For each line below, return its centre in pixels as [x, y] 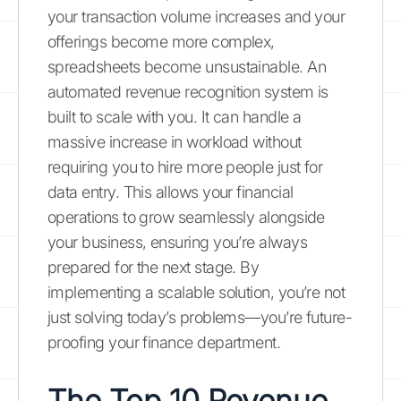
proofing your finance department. [164, 342]
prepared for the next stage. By [154, 267]
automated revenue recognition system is [188, 91]
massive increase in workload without [175, 141]
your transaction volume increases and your [196, 16]
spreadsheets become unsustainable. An [187, 66]
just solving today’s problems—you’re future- [200, 317]
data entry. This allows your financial [171, 192]
